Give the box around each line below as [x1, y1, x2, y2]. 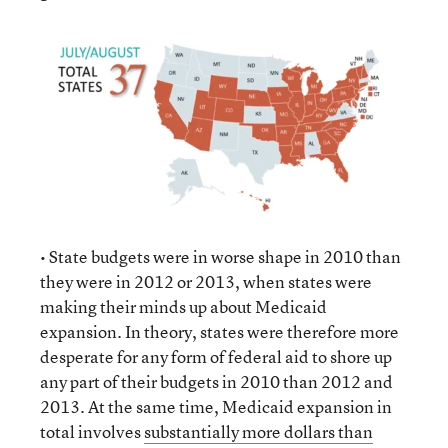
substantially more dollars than [144, 420, 373, 443]
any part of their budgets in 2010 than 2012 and [40, 370, 393, 393]
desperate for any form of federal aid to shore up [40, 345, 392, 368]
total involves [40, 420, 144, 443]
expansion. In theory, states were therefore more [40, 320, 399, 343]
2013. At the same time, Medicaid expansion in [40, 395, 392, 418]
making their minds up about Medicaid [40, 295, 327, 318]
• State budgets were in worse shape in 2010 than [40, 245, 401, 268]
